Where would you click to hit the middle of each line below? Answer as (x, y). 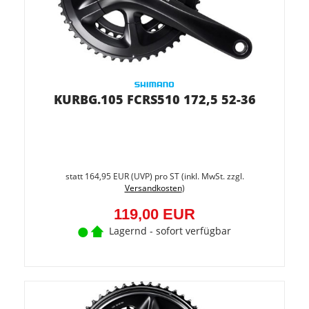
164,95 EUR (107, 176)
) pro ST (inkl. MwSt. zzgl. (197, 176)
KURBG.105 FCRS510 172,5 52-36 (154, 99)
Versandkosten (153, 188)
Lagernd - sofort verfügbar (170, 231)
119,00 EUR (154, 214)
